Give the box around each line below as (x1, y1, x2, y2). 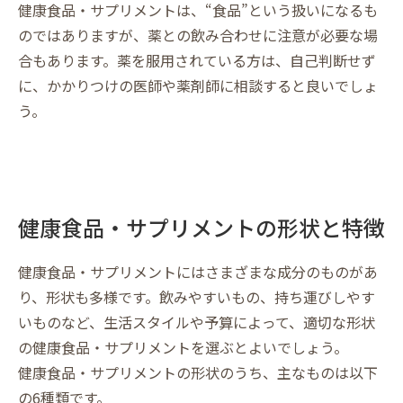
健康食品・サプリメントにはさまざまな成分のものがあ (18, 260, 378, 282)
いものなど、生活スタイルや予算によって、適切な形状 (18, 310, 375, 333)
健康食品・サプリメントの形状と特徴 (18, 210, 385, 243)
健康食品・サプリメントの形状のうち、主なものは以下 (18, 361, 378, 383)
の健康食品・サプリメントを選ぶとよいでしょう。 (18, 336, 348, 358)
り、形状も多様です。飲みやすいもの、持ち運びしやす (18, 285, 375, 308)
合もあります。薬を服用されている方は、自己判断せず (18, 49, 376, 71)
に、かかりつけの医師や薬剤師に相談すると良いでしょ (18, 74, 378, 96)
